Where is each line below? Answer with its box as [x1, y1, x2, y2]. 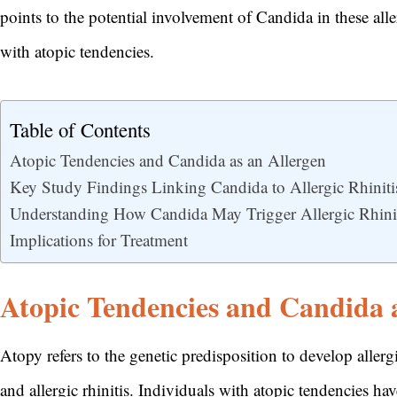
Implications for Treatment [10, 228, 188, 251]
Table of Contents [10, 116, 151, 144]
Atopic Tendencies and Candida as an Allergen [10, 148, 326, 171]
